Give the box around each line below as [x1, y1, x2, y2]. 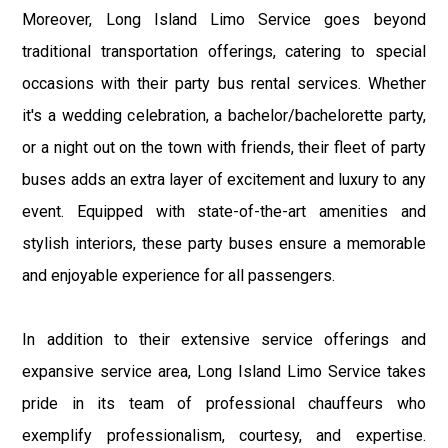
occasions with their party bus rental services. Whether [22, 73, 426, 93]
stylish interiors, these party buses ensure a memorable [22, 233, 426, 253]
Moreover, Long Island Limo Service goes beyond [22, 9, 426, 29]
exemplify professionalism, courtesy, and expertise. [22, 425, 426, 445]
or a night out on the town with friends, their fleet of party [22, 137, 426, 157]
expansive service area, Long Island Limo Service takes [22, 361, 426, 381]
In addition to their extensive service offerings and [22, 329, 426, 349]
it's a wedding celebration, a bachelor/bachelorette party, [22, 105, 426, 125]
